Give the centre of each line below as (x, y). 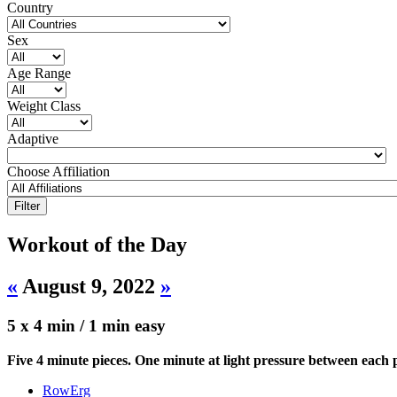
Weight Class (44, 106)
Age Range (39, 74)
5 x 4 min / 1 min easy (86, 326)
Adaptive (33, 139)
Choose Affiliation (58, 172)
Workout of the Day (97, 245)
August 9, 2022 (89, 287)
